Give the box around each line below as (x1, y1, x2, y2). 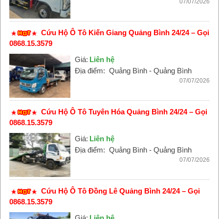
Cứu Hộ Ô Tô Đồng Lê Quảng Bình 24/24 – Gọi (41, 187, 200, 195)
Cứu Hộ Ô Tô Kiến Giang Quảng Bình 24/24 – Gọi (41, 28, 209, 37)
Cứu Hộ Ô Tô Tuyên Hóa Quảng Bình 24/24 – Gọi (41, 108, 207, 116)
